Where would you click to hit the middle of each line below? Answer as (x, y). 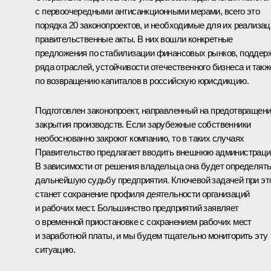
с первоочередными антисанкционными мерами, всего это (148, 11)
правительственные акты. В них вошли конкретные (134, 39)
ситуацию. (55, 249)
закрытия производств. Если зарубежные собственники (143, 124)
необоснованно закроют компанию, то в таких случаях (140, 138)
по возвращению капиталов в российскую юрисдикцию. (142, 80)
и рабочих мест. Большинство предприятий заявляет (137, 207)
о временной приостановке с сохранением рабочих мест (143, 221)
